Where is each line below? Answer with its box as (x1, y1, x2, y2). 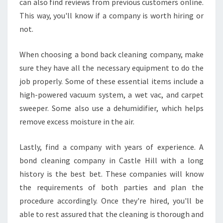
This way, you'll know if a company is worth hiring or (19, 10, 204, 20)
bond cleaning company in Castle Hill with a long (19, 155, 204, 165)
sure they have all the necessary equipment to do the (19, 63, 204, 73)
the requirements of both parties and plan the (19, 182, 204, 192)
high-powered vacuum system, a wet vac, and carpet (19, 90, 204, 100)
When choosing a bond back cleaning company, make (19, 49, 204, 59)
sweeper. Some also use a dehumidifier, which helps (19, 103, 204, 113)
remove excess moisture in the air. (19, 116, 134, 126)
